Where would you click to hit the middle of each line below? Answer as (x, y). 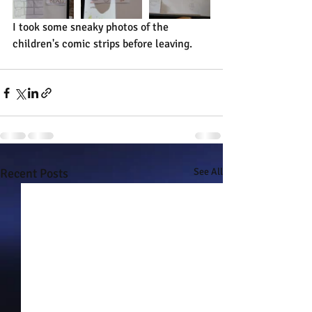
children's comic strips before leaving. (102, 44)
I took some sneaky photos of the (92, 27)
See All (208, 172)
